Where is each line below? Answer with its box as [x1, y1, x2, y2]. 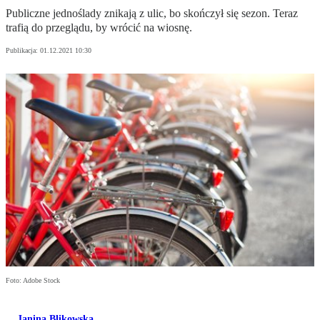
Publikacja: [6, 46, 40, 55]
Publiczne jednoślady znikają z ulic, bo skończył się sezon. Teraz [6, 7, 298, 20]
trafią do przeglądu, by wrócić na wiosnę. [6, 21, 192, 34]
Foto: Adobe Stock [6, 276, 60, 285]
